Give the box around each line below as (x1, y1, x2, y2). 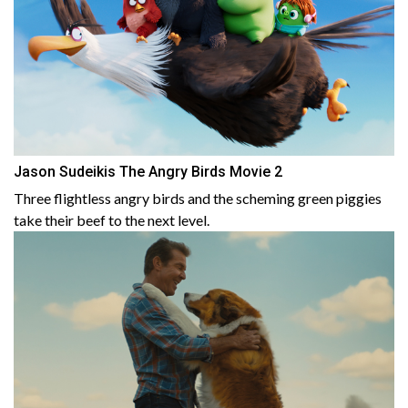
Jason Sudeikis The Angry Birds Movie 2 (14, 162, 282, 180)
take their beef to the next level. (14, 210, 209, 229)
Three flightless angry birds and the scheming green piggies (14, 189, 382, 207)
